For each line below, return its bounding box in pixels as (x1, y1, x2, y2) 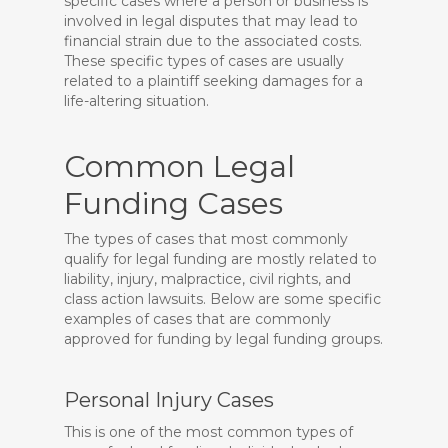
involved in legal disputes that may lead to (64, 12, 358, 30)
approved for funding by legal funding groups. (64, 330, 383, 348)
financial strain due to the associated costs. (64, 32, 362, 50)
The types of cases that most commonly (64, 230, 348, 248)
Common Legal (64, 148, 295, 185)
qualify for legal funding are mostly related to (64, 250, 377, 268)
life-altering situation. (64, 92, 209, 110)
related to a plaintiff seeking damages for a (64, 72, 363, 90)
